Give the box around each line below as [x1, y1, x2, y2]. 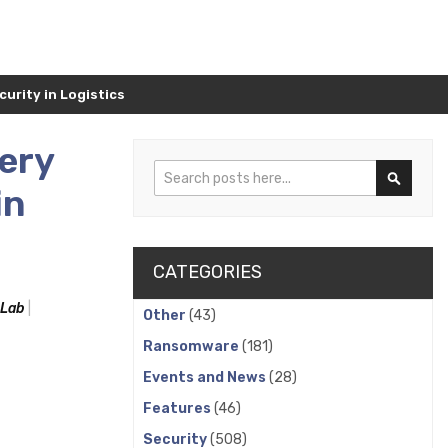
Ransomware [143, 338, 242, 355]
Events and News [143, 369, 269, 386]
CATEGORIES [153, 261, 262, 282]
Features [143, 400, 214, 417]
